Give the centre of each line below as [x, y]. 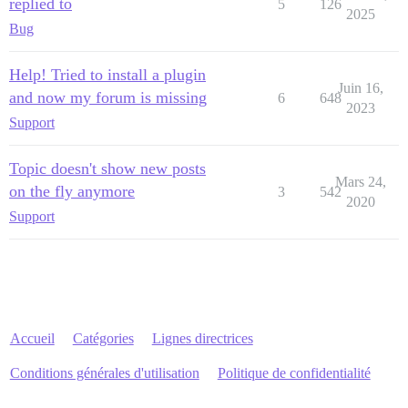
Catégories [103, 339]
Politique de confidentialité [294, 373]
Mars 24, [360, 182]
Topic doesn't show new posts [107, 169]
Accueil [32, 339]
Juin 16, [360, 88]
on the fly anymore [72, 192]
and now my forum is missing [108, 98]
